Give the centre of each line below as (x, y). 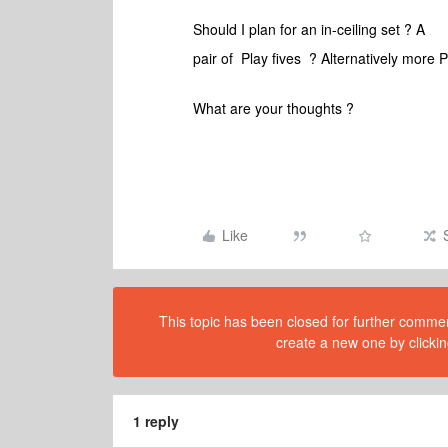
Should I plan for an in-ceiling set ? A (309, 29)
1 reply (156, 421)
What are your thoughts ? (275, 108)
